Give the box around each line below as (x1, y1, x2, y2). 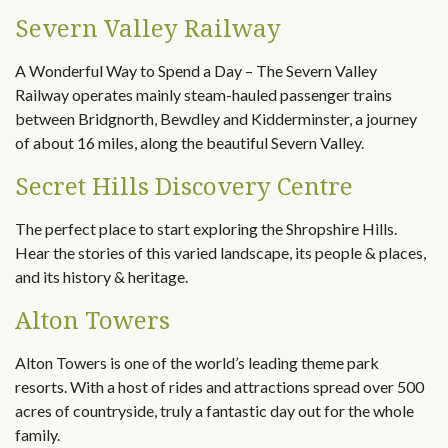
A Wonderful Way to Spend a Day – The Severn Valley (15, 61, 377, 80)
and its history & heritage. (15, 267, 188, 286)
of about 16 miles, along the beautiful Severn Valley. (15, 133, 364, 152)
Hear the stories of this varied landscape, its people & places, (15, 243, 426, 262)
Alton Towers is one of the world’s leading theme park (15, 353, 379, 372)
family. (15, 425, 60, 444)
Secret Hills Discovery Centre (15, 169, 353, 202)
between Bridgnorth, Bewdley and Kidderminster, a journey (15, 109, 417, 128)
